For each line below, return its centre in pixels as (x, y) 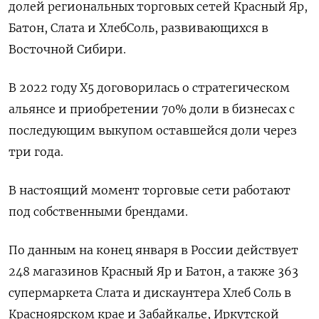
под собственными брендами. (98, 211)
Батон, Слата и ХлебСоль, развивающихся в (138, 28)
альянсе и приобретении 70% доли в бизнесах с (152, 109)
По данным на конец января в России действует (153, 250)
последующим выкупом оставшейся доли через (153, 130)
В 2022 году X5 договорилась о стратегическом (149, 88)
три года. (36, 152)
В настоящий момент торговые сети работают (150, 190)
